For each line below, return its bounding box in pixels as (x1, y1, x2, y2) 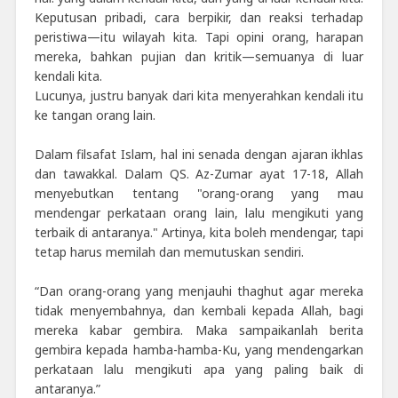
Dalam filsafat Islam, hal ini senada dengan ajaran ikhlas (34, 145, 364, 163)
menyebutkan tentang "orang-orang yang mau (34, 184, 364, 202)
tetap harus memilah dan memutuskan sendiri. (34, 243, 304, 260)
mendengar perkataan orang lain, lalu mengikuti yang (34, 203, 364, 221)
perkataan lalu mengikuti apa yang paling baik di (34, 360, 364, 378)
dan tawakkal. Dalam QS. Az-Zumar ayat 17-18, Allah (34, 164, 364, 182)
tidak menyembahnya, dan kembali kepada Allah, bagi (34, 301, 364, 319)
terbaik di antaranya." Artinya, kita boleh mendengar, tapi (34, 223, 364, 241)
